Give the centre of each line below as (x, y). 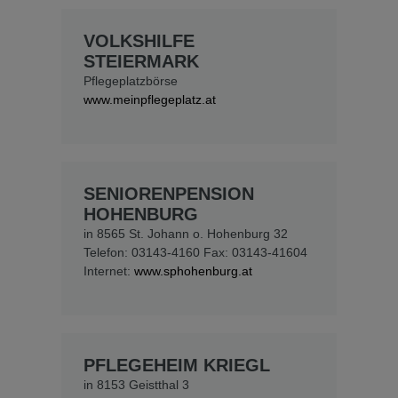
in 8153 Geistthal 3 (136, 385)
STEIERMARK (141, 62)
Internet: (109, 271)
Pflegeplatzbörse (131, 81)
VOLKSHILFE (139, 41)
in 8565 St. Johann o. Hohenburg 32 (186, 234)
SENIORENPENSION (169, 194)
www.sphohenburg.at (193, 271)
